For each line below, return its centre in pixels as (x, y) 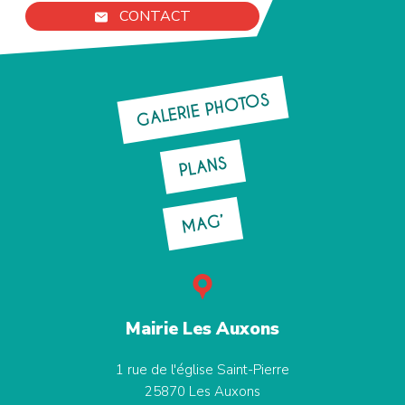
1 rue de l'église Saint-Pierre (202, 370)
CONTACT (155, 17)
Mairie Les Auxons (202, 330)
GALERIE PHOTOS (202, 110)
